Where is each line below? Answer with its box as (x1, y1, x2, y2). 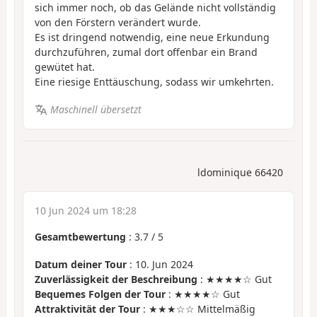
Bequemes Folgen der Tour (35, 287, 166, 301)
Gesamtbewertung (35, 230, 126, 244)
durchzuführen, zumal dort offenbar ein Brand (35, 45, 258, 59)
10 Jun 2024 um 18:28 (35, 204, 137, 218)
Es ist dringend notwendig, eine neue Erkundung (35, 30, 270, 45)
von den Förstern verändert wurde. (35, 16, 201, 30)
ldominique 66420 (197, 166, 283, 180)
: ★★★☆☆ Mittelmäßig (140, 301, 255, 316)
